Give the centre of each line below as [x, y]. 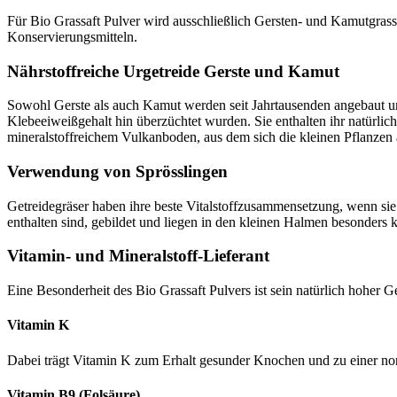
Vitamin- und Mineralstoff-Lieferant [138, 256]
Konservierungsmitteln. [72, 36]
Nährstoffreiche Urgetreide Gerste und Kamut [173, 71]
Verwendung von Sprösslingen [117, 171]
